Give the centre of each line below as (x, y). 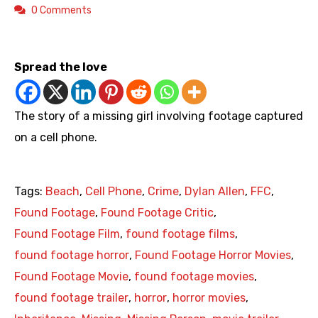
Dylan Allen (215, 192)
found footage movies (194, 277)
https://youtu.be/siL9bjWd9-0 (223, 35)
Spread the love (61, 67)
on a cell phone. (56, 138)
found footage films (180, 234)
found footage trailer (71, 298)
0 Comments (61, 11)
